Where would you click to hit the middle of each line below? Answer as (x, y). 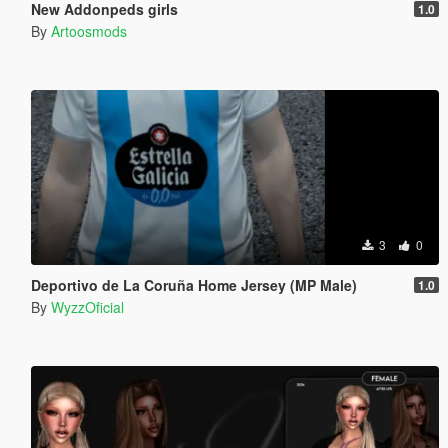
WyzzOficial (87, 306)
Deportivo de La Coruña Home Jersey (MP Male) (193, 284)
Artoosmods (88, 30)
